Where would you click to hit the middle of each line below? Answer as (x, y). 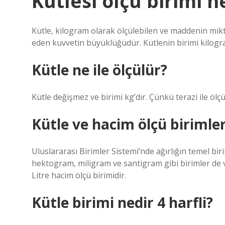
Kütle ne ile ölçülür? (99, 70)
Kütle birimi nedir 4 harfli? (122, 202)
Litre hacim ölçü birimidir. (79, 175)
